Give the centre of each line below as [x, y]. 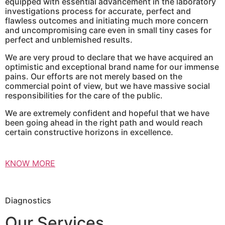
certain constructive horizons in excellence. [89, 132]
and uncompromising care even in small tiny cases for [108, 30]
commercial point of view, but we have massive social [107, 86]
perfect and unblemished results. [69, 40]
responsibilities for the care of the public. [84, 96]
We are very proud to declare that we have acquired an [109, 58]
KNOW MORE [30, 163]
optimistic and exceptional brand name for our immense [112, 67]
